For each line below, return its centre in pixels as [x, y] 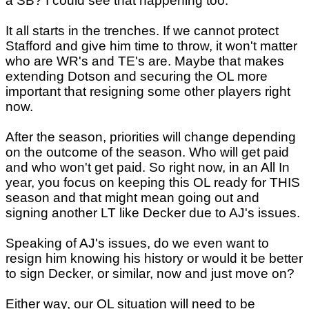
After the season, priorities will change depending [151, 137]
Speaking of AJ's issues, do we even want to [137, 243]
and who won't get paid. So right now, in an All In [148, 167]
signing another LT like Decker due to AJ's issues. [153, 212]
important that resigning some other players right [148, 91]
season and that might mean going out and [132, 197]
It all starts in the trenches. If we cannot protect [142, 30]
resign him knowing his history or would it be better [154, 258]
